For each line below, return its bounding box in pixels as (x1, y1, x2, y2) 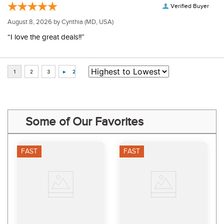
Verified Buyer (170, 2, 209, 10)
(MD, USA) (83, 18, 113, 26)
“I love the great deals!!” (7, 33, 84, 41)
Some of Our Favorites (25, 115, 143, 128)
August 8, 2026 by (7, 18, 61, 26)
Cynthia (61, 18, 83, 26)
